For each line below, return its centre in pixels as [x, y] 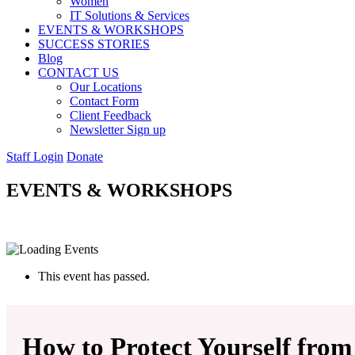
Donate [85, 157]
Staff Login [35, 157]
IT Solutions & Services [130, 15]
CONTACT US [78, 73]
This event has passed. [94, 276]
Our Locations [106, 87]
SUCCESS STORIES [94, 44]
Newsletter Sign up [118, 130]
